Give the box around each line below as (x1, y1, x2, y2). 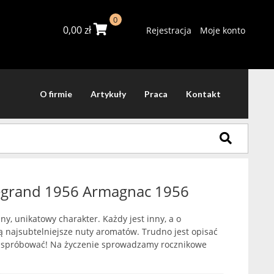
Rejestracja (146, 24, 191, 36)
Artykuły (91, 89, 126, 99)
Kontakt (186, 89, 221, 99)
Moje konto (199, 24, 245, 36)
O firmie (40, 89, 72, 99)
